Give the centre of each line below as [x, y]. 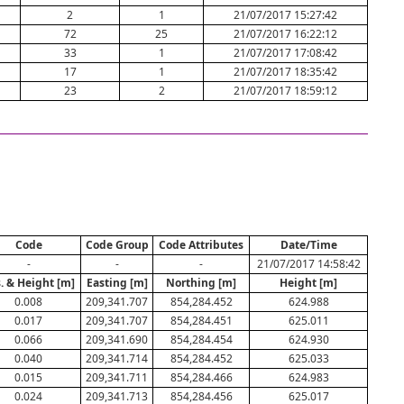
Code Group [117, 245]
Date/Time [308, 245]
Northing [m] [201, 283]
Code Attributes [201, 245]
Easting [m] [117, 283]
